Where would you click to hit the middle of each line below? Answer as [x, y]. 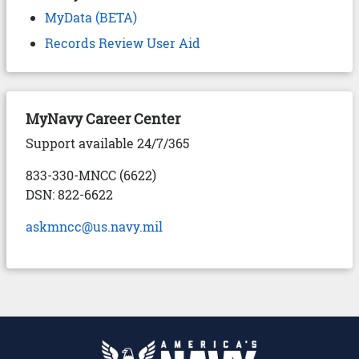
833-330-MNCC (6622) [91, 175]
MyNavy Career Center [103, 119]
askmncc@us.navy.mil [94, 226]
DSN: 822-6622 [69, 194]
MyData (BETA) [91, 17]
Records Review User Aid [123, 43]
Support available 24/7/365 [107, 143]
